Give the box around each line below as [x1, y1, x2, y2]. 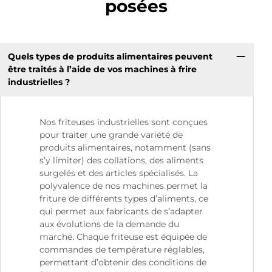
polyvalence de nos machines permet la [39, 180, 208, 191]
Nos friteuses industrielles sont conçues [39, 116, 208, 127]
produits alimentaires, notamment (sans [39, 141, 211, 153]
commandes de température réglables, [39, 243, 205, 255]
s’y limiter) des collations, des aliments [39, 154, 203, 166]
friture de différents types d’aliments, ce [39, 192, 208, 204]
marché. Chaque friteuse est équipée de [39, 231, 207, 242]
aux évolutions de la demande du [39, 218, 179, 229]
